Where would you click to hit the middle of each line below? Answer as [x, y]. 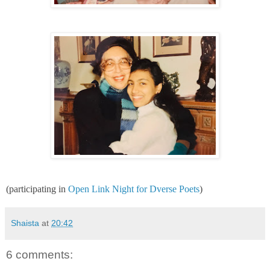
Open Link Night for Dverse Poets [134, 189]
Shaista [25, 223]
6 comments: [39, 254]
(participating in [37, 189]
